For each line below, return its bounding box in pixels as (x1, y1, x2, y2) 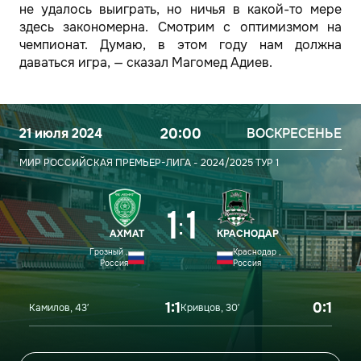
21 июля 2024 (19, 125, 102, 142)
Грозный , (89, 247, 128, 257)
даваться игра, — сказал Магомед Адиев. (19, 54, 272, 71)
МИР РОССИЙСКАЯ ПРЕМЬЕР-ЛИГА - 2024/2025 (19, 156, 253, 169)
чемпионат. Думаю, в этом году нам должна (19, 36, 342, 53)
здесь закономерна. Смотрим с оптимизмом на (19, 19, 342, 35)
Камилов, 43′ (29, 301, 89, 314)
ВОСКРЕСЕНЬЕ (247, 125, 342, 142)
